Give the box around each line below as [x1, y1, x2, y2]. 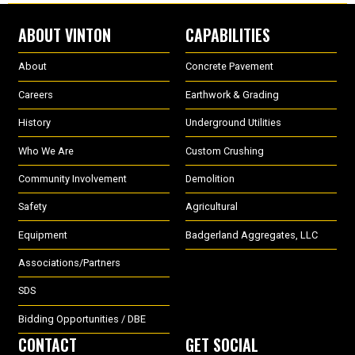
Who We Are [17, 144, 74, 157]
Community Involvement [17, 172, 127, 185]
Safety [17, 200, 47, 213]
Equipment [17, 228, 67, 241]
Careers [17, 88, 53, 101]
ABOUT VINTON [17, 23, 111, 48]
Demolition [185, 172, 235, 185]
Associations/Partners [17, 257, 120, 269]
